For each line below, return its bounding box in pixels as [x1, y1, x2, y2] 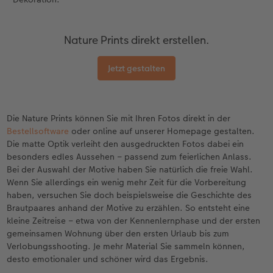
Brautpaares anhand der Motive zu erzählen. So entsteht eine [7, 201, 250, 214]
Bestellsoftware [7, 124, 69, 137]
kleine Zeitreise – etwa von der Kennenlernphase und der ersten [7, 214, 261, 227]
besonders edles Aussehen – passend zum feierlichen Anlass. [7, 150, 252, 163]
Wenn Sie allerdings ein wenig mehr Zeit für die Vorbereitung [7, 175, 247, 188]
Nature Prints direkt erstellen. [64, 32, 209, 48]
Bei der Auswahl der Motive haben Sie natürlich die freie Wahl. [7, 163, 253, 175]
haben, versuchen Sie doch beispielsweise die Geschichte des [7, 188, 252, 201]
